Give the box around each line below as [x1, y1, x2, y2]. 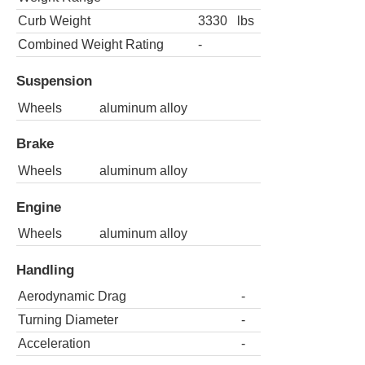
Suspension [16, 73, 92, 90]
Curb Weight [18, 14, 90, 29]
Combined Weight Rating [18, 37, 164, 52]
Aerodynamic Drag [18, 289, 126, 304]
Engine [16, 198, 61, 215]
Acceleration [18, 336, 90, 351]
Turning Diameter [18, 313, 118, 328]
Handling [16, 261, 74, 278]
